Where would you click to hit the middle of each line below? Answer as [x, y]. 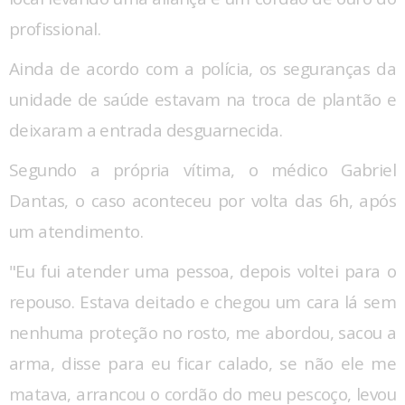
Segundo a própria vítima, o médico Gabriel [202, 170]
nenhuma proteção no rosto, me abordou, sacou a [202, 333]
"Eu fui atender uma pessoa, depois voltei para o [202, 272]
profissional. [55, 29]
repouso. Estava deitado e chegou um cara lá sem [202, 302]
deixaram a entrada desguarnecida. [146, 131]
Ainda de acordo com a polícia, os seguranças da [202, 69]
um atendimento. [76, 232]
